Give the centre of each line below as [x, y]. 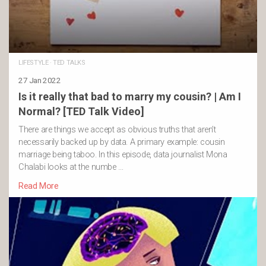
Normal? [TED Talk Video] [81, 112]
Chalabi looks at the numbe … [71, 167]
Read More [39, 186]
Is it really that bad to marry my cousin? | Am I [130, 97]
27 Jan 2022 [40, 80]
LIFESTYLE [34, 63]
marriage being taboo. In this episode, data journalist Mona [123, 155]
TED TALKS [69, 63]
